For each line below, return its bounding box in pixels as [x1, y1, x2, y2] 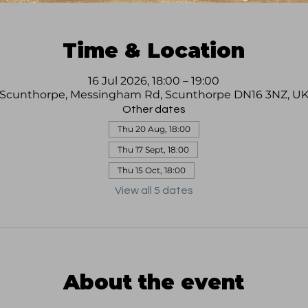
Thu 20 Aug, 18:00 [117, 124, 190, 135]
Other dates [122, 104, 186, 115]
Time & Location [63, 38, 245, 64]
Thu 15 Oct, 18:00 [117, 165, 186, 176]
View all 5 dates [114, 185, 193, 197]
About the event [63, 269, 245, 296]
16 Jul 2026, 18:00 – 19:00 [88, 74, 220, 88]
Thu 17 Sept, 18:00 [117, 144, 189, 155]
